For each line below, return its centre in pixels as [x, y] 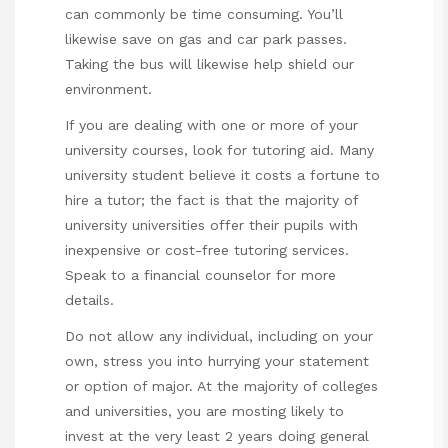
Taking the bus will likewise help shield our [209, 63]
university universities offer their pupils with [211, 224]
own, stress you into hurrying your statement [217, 361]
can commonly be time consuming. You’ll [204, 13]
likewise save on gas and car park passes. [206, 38]
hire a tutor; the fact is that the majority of [211, 199]
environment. [108, 88]
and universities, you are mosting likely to [204, 411]
